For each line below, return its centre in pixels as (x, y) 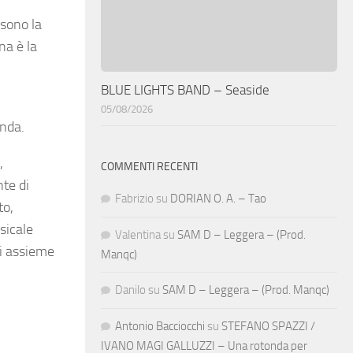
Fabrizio (134, 198)
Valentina (138, 234)
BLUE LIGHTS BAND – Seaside (185, 89)
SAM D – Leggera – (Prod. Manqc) (246, 290)
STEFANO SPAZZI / (268, 326)
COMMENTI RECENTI (149, 166)
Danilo (130, 290)
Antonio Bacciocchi (160, 326)
